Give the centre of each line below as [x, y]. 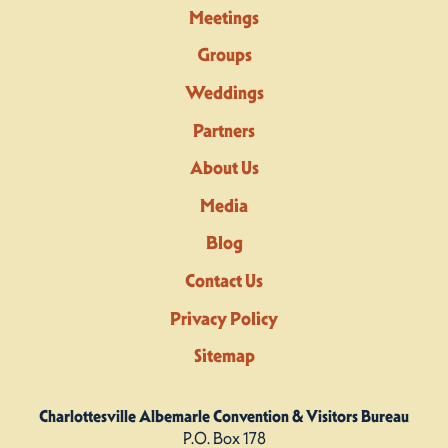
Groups [224, 55]
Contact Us [224, 280]
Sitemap [224, 356]
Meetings [224, 17]
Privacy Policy [224, 318]
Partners [224, 130]
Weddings [224, 93]
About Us [224, 168]
